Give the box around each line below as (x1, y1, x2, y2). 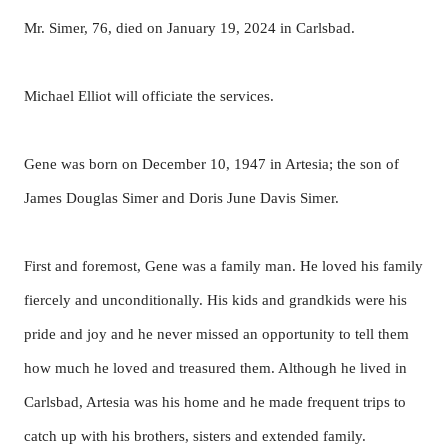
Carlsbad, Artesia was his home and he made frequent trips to (24, 394, 406, 410)
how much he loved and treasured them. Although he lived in (24, 360, 407, 376)
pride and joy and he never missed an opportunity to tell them (24, 326, 409, 342)
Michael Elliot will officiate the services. (24, 88, 278, 104)
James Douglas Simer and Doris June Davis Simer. (24, 190, 339, 206)
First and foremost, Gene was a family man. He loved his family (24, 258, 423, 274)
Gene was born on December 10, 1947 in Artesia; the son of (24, 156, 399, 172)
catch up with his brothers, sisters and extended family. (24, 428, 366, 444)
